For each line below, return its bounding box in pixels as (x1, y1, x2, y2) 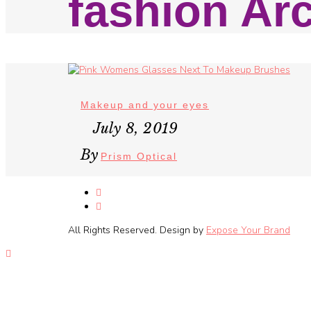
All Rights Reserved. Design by (68, 224, 206, 237)
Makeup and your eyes (81, 99, 209, 111)
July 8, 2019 (93, 120, 178, 137)
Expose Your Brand (206, 224, 290, 237)
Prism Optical (101, 151, 177, 162)
